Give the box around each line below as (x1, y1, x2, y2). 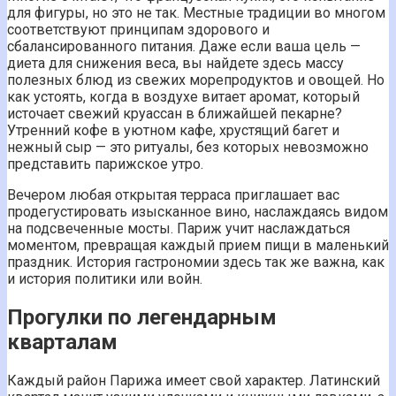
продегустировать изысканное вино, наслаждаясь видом (7, 203, 388, 221)
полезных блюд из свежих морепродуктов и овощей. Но (7, 72, 385, 89)
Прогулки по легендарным (7, 305, 277, 331)
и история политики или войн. (7, 270, 202, 288)
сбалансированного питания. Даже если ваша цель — (7, 38, 361, 56)
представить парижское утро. (7, 156, 203, 173)
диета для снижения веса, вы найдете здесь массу (7, 55, 344, 72)
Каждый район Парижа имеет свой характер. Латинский (7, 372, 380, 390)
